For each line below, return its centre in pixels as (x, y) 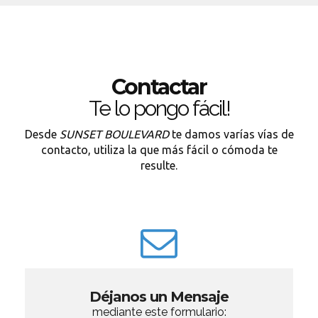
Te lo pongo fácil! (159, 108)
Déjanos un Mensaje (159, 297)
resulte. (159, 165)
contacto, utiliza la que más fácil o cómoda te (159, 150)
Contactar (159, 87)
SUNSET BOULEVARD (114, 134)
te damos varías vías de (231, 134)
